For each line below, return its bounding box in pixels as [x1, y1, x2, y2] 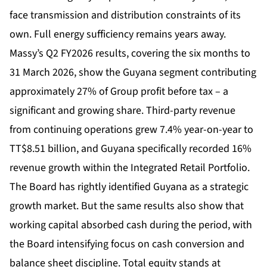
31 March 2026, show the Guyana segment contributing [10, 64, 256, 80]
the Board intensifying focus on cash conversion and [10, 236, 244, 252]
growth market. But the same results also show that [10, 198, 244, 213]
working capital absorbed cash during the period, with [10, 217, 252, 232]
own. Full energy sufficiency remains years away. [10, 26, 226, 42]
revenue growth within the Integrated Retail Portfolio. [10, 160, 250, 175]
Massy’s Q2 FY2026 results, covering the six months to [10, 45, 250, 61]
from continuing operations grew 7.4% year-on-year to [10, 122, 253, 137]
